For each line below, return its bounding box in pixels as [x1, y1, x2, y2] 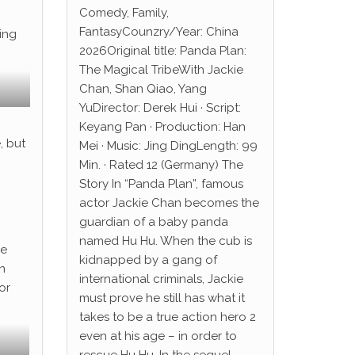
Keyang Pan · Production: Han [78, 120, 246, 134]
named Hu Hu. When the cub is [78, 234, 252, 248]
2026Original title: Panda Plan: [78, 44, 246, 58]
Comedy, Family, [78, 6, 169, 20]
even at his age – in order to [78, 329, 237, 343]
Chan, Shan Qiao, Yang [78, 82, 207, 96]
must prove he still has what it [78, 291, 245, 305]
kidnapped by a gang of [78, 253, 217, 267]
